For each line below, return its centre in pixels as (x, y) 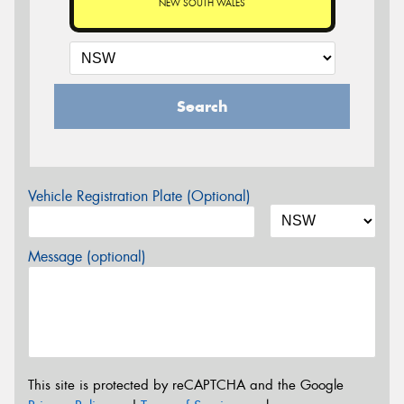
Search (202, 106)
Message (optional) (87, 257)
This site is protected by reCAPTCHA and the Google (186, 385)
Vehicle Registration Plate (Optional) (139, 196)
